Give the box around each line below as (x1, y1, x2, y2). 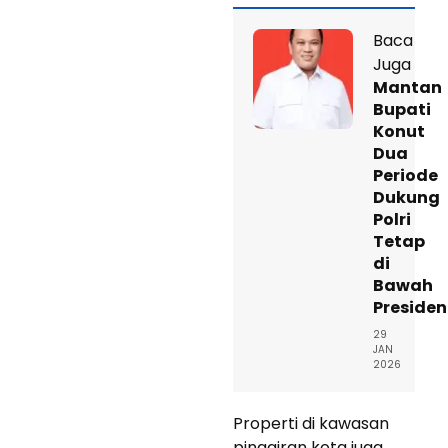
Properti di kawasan (233, 411, 389, 435)
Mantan (373, 75, 442, 99)
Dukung (373, 185, 440, 209)
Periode (373, 163, 438, 187)
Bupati (373, 97, 431, 121)
